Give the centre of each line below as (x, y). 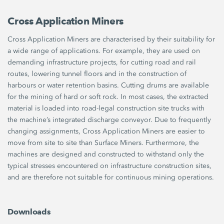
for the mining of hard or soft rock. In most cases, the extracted (108, 96)
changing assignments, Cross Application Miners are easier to (106, 131)
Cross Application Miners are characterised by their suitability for (111, 39)
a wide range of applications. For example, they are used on (104, 50)
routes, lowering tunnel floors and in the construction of (97, 73)
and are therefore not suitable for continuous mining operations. (111, 177)
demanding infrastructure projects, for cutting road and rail (102, 62)
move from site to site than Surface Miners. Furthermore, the (103, 142)
